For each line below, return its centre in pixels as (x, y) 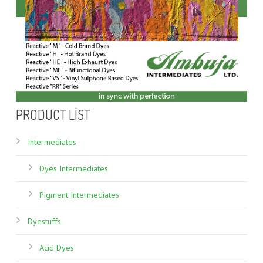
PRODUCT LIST (53, 115)
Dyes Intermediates (73, 169)
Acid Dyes (56, 248)
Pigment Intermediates (79, 195)
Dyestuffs (44, 222)
